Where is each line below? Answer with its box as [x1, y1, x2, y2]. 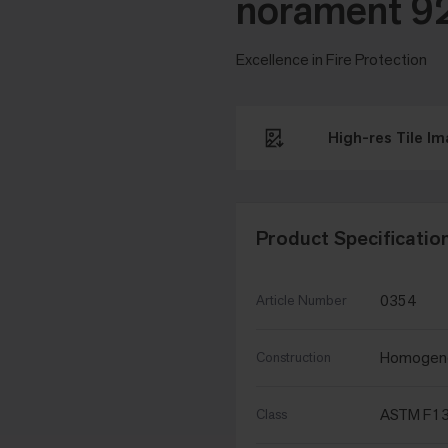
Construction [256, 348, 331, 367]
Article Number [256, 291, 347, 310]
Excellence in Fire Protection [236, 49, 427, 71]
